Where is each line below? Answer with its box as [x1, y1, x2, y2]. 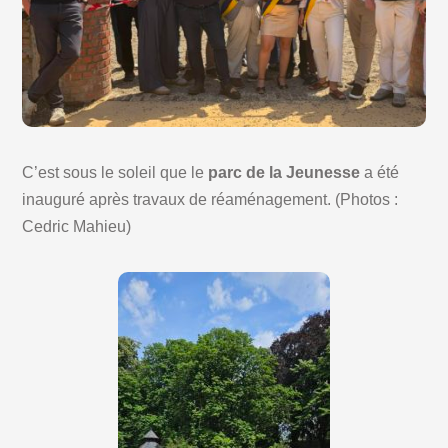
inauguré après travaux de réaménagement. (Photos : [22, 191, 399, 209]
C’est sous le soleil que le [22, 164, 205, 182]
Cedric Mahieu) [22, 218, 132, 236]
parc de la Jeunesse [204, 164, 361, 182]
